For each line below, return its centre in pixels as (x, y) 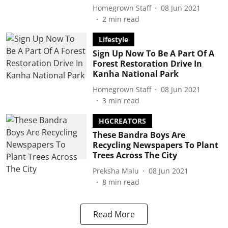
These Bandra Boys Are (139, 135)
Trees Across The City (135, 155)
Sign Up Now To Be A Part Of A (153, 53)
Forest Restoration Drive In (147, 64)
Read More (114, 214)
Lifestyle (113, 39)
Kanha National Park (135, 74)
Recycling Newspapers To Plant (155, 145)
